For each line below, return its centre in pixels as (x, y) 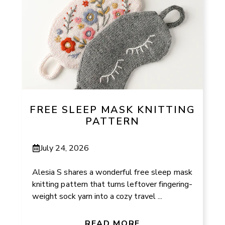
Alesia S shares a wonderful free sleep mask (113, 172)
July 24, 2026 (65, 148)
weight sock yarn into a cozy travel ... (97, 196)
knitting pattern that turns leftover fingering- (113, 184)
